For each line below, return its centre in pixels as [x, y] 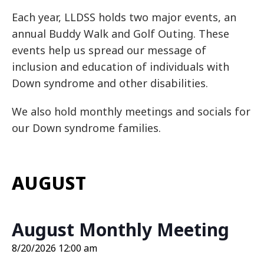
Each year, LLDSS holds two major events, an [124, 17]
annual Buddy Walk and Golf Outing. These [121, 34]
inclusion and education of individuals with [121, 67]
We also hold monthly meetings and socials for [131, 111]
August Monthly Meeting [121, 229]
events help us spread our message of [109, 50]
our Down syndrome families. [86, 128]
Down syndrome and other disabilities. [113, 83]
